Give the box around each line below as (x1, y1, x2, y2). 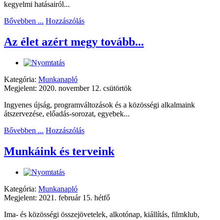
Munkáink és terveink (4, 144, 114, 158)
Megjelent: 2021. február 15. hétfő (4, 193, 110, 202)
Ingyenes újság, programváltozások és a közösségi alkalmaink (4, 101, 195, 110)
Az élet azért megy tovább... (4, 35, 144, 49)
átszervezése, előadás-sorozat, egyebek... (4, 110, 130, 118)
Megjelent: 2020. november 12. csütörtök (4, 84, 132, 93)
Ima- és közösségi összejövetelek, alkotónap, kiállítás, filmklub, (4, 210, 199, 219)
